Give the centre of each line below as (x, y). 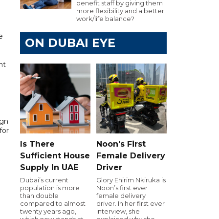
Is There (37, 144)
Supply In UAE (49, 167)
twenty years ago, (48, 211)
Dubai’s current (44, 180)
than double (39, 195)
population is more (50, 187)
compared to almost (53, 203)
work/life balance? (105, 19)
